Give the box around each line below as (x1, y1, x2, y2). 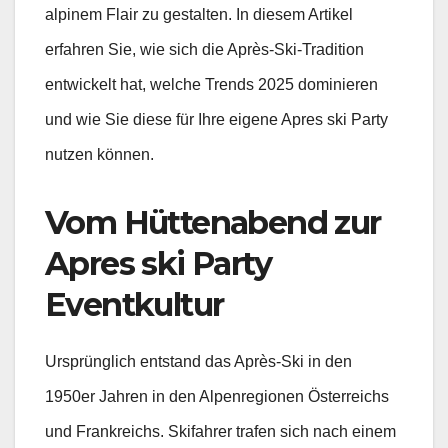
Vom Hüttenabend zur (45, 203, 381, 243)
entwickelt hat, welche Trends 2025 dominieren (45, 76, 378, 94)
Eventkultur (45, 285, 224, 325)
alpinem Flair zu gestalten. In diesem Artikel (45, 6, 353, 24)
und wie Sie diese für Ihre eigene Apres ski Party (45, 111, 388, 129)
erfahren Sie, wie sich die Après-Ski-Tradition (45, 41, 364, 59)
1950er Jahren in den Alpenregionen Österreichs (45, 388, 389, 406)
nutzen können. (45, 146, 154, 164)
